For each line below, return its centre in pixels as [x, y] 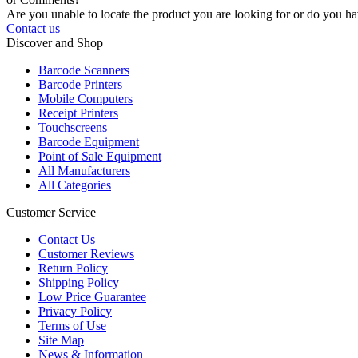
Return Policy [73, 268]
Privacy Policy [75, 312]
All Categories [75, 185]
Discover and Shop [55, 43]
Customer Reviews [86, 254]
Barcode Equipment [89, 142]
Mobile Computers [86, 99]
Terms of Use [72, 326]
